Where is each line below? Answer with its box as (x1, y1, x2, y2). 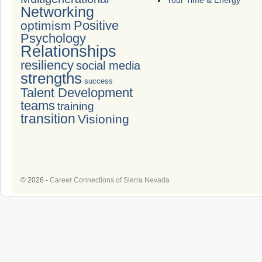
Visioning (78, 112, 129, 126)
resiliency (20, 58, 74, 73)
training (57, 99, 94, 112)
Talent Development (20, 85, 133, 100)
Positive (74, 18, 119, 33)
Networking (20, 4, 94, 20)
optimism (20, 19, 71, 33)
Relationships (20, 43, 116, 60)
